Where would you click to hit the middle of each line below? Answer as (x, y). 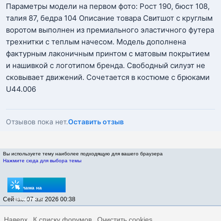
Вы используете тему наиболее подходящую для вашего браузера (83, 154)
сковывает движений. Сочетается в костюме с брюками (108, 77)
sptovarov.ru (28, 199)
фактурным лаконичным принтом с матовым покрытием (108, 54)
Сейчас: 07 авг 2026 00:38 (39, 199)
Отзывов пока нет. (37, 122)
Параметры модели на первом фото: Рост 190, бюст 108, (108, 6)
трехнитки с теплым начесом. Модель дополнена (96, 42)
